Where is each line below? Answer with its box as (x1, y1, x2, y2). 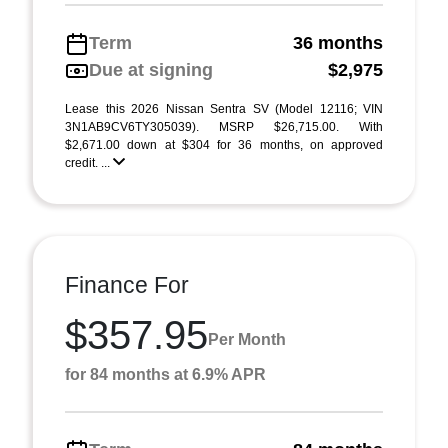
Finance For (65, 272, 189, 298)
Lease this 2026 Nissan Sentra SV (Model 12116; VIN (65, 102, 383, 116)
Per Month (208, 330, 286, 348)
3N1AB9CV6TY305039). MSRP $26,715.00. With (65, 120, 383, 134)
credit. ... (65, 156, 113, 170)
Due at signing (89, 60, 213, 80)
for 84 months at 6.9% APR (65, 366, 266, 383)
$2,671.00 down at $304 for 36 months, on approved (65, 138, 383, 152)
